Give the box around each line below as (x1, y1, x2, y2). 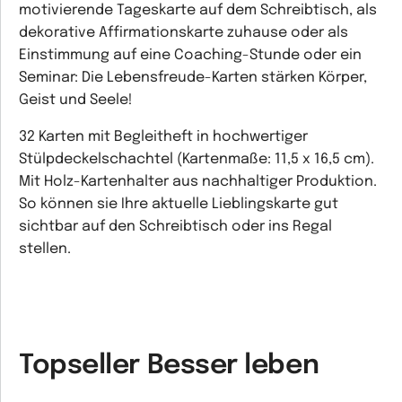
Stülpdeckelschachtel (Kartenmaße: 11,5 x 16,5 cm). (19, 152, 374, 168)
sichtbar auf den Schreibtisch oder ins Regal (19, 219, 332, 235)
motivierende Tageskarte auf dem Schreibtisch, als (19, 3, 377, 19)
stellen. (19, 241, 71, 258)
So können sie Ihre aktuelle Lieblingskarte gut (19, 197, 338, 213)
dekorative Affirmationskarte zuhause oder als (19, 25, 348, 41)
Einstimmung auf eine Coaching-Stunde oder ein (19, 48, 362, 64)
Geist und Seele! (19, 92, 133, 109)
